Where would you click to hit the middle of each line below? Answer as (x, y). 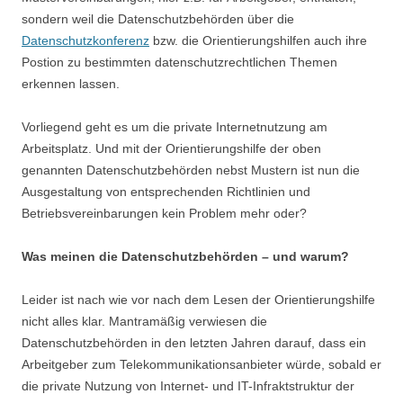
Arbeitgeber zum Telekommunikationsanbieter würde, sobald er (201, 364)
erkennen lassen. (71, 84)
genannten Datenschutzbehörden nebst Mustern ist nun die (191, 170)
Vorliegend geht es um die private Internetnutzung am (175, 127)
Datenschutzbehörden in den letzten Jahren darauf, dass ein (194, 343)
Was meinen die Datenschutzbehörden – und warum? (185, 256)
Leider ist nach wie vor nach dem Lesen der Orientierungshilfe (198, 300)
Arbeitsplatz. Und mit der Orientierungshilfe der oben (171, 148)
